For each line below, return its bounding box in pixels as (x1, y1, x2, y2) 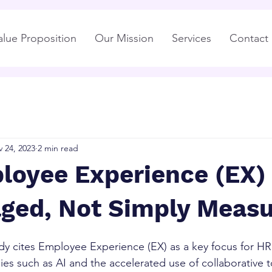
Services (172, 32, 211, 45)
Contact (229, 32, 268, 45)
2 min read (38, 142, 78, 154)
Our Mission (95, 32, 154, 45)
